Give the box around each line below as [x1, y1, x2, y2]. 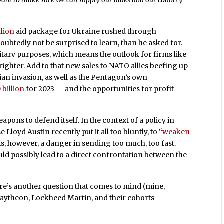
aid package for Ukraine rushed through [14, 27, 157, 36]
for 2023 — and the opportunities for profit [24, 84, 174, 94]
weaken [162, 127, 190, 136]
